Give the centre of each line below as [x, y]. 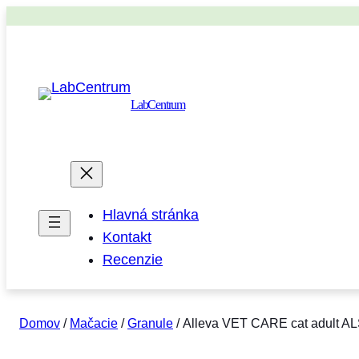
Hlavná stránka [151, 215]
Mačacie [94, 324]
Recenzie [133, 260]
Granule [150, 324]
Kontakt [127, 238]
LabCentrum [158, 105]
